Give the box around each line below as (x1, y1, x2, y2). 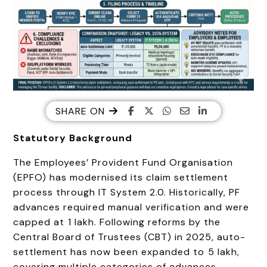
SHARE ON (55, 104, 108, 117)
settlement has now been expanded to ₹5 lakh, (13, 245, 240, 258)
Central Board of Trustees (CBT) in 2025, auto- (13, 230, 246, 243)
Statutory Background (13, 131, 133, 144)
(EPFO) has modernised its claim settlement (13, 170, 229, 184)
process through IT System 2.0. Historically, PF (13, 185, 241, 198)
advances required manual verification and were (13, 200, 250, 213)
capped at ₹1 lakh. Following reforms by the (13, 215, 221, 228)
